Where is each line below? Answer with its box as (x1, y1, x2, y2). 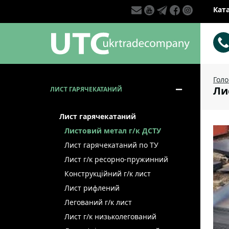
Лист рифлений (64, 183, 120, 193)
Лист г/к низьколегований (64, 212, 156, 221)
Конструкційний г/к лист (64, 169, 151, 178)
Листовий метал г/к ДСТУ (64, 126, 161, 135)
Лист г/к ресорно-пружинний (64, 154, 168, 164)
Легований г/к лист (64, 197, 132, 207)
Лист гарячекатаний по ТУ (64, 140, 158, 150)
